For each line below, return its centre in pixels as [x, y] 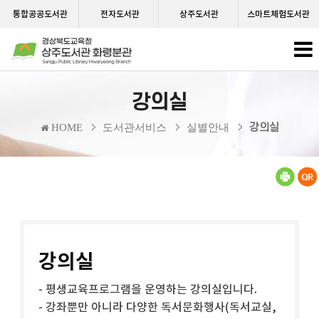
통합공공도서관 [41, 14]
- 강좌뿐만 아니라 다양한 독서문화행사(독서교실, [158, 307]
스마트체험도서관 [279, 14]
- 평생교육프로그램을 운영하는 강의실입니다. [148, 289]
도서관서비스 [134, 127]
